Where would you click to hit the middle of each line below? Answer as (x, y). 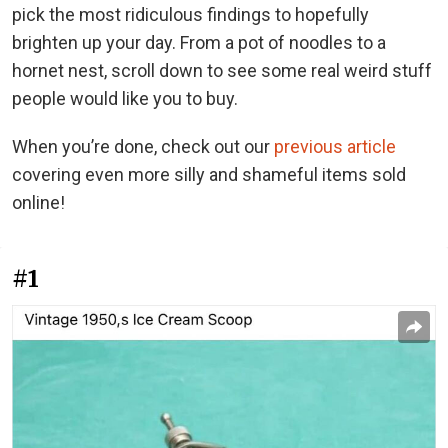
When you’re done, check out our (143, 146)
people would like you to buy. (125, 98)
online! (38, 202)
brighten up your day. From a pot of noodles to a (199, 42)
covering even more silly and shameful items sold (209, 174)
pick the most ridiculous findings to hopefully (190, 14)
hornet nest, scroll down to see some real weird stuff (222, 70)
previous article (335, 146)
